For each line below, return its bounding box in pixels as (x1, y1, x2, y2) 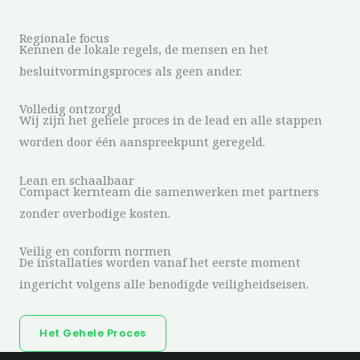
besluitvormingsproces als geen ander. (19, 62, 242, 79)
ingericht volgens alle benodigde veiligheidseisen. (19, 276, 309, 292)
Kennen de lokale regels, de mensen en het (19, 40, 268, 57)
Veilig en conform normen (19, 243, 171, 260)
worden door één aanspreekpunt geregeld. (19, 133, 265, 150)
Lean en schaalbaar (19, 171, 134, 188)
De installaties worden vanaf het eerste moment (19, 254, 301, 271)
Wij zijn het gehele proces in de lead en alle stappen (19, 112, 322, 129)
